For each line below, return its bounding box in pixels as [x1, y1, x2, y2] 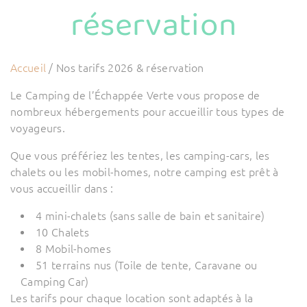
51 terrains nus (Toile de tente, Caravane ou [36, 258, 258, 271]
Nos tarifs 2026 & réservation [56, 61, 204, 74]
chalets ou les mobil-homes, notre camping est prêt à [10, 165, 279, 178]
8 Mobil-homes [36, 242, 111, 255]
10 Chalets [36, 225, 89, 238]
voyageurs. [10, 121, 66, 134]
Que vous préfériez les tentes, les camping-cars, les [10, 149, 270, 162]
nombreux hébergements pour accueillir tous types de [10, 105, 285, 118]
